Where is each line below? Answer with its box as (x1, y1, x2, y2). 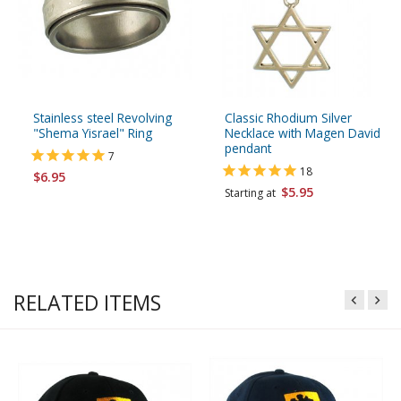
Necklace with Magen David (225, 124, 380, 142)
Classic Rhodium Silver (225, 109, 352, 127)
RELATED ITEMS (13, 288, 161, 318)
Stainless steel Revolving (33, 109, 172, 127)
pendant (225, 140, 271, 158)
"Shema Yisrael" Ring (33, 124, 152, 142)
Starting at (225, 185, 281, 201)
